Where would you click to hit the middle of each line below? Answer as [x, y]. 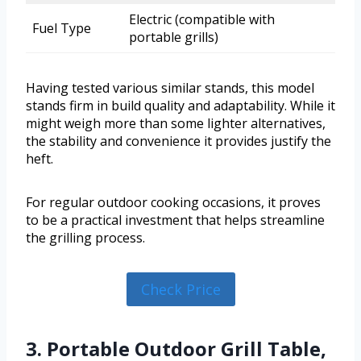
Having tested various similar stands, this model [170, 87]
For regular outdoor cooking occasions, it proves [173, 202]
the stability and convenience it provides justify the [178, 141]
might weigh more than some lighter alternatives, [176, 123]
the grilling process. [85, 237]
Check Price [180, 289]
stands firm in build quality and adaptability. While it [180, 105]
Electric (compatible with [202, 19]
